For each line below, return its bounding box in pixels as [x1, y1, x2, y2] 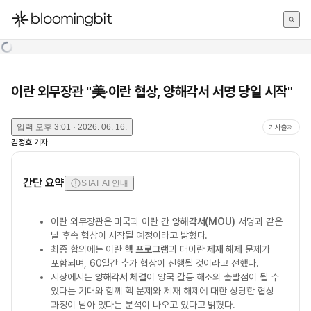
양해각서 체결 [94, 271, 147, 283]
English [10, 51, 45, 65]
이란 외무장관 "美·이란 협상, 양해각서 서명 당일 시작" [11, 83, 292, 100]
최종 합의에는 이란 [51, 244, 126, 255]
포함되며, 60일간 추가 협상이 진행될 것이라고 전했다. [51, 258, 259, 269]
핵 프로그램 [125, 244, 169, 255]
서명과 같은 [235, 216, 283, 227]
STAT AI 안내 [81, 178, 128, 188]
